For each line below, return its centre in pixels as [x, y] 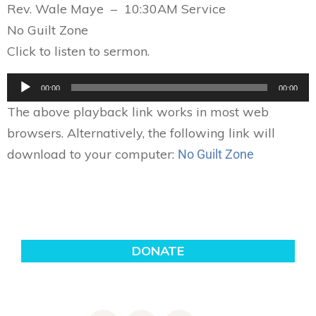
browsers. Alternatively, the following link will [141, 133]
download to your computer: [92, 154]
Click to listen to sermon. [78, 51]
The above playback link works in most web [138, 112]
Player [22, 98]
